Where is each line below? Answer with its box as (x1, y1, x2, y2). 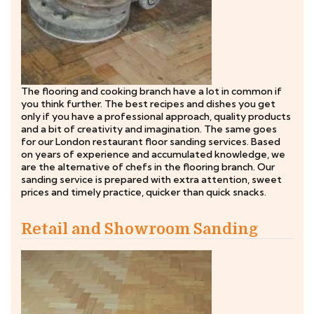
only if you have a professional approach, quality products (21, 110, 291, 123)
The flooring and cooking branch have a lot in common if (21, 85, 282, 97)
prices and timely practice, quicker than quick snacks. (21, 186, 266, 198)
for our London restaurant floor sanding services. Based (21, 135, 280, 148)
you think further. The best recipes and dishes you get (21, 97, 275, 110)
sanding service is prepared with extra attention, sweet (21, 173, 282, 186)
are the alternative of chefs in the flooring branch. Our (21, 161, 275, 173)
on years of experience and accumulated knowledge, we (21, 148, 285, 161)
